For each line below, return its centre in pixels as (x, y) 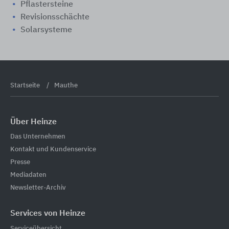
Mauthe (66, 85)
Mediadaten (28, 175)
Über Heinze (33, 122)
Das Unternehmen (38, 137)
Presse (20, 163)
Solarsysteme (46, 30)
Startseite (26, 85)
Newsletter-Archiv (38, 188)
